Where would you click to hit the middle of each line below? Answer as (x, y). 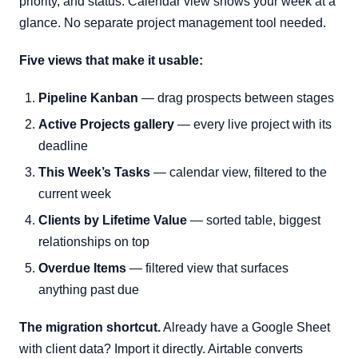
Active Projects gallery (106, 124)
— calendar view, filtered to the (239, 172)
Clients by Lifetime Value (113, 220)
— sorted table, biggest (254, 220)
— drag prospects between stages (236, 98)
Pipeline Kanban (88, 98)
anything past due (89, 290)
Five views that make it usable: (111, 60)
